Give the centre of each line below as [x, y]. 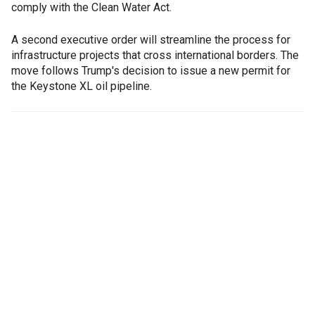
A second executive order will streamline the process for [151, 40]
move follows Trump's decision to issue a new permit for [151, 71]
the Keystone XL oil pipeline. [82, 86]
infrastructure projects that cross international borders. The [155, 56]
